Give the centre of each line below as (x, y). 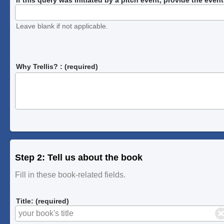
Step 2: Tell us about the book (78, 157)
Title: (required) (43, 201)
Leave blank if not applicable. (62, 26)
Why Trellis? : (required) (57, 66)
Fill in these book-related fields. (70, 174)
